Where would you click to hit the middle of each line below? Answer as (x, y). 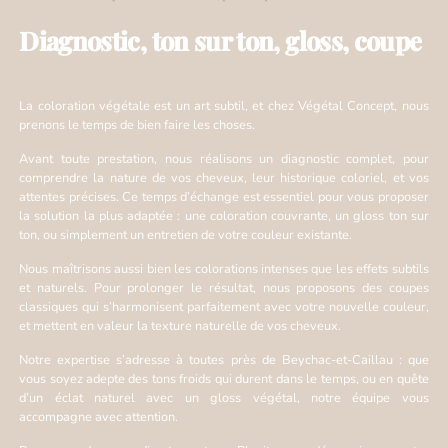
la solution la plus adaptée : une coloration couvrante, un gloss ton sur (224, 216)
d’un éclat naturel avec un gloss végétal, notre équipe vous (224, 398)
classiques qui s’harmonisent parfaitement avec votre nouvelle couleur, (224, 307)
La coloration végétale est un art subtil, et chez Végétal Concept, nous (224, 106)
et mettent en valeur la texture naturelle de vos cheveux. (180, 326)
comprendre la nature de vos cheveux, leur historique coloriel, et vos (224, 178)
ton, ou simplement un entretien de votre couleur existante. (186, 235)
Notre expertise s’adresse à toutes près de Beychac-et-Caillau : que (224, 360)
